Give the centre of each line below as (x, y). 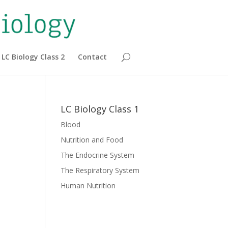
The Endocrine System (98, 155)
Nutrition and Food (92, 140)
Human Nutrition (88, 186)
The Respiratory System (100, 170)
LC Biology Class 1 (100, 109)
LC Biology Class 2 (33, 57)
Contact (92, 57)
